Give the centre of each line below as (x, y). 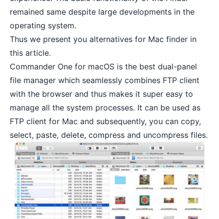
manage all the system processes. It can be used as (105, 108)
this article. (30, 53)
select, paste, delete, (49, 135)
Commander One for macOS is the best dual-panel (103, 66)
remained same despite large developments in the (102, 12)
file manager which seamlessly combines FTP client (105, 80)
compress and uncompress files (147, 135)
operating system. (43, 25)
